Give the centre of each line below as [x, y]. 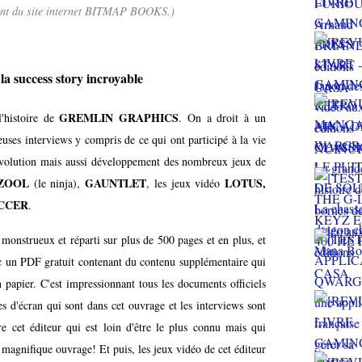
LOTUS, [246, 183]
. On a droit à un [223, 117]
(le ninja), [57, 183]
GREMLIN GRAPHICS [119, 117]
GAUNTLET [116, 183]
